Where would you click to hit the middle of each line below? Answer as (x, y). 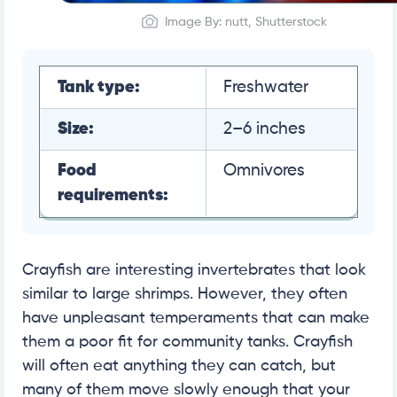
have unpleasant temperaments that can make (196, 318)
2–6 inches (265, 128)
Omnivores (264, 170)
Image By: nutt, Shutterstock (246, 22)
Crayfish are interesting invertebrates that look (194, 270)
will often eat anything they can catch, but (179, 366)
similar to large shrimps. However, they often (185, 294)
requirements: (113, 195)
